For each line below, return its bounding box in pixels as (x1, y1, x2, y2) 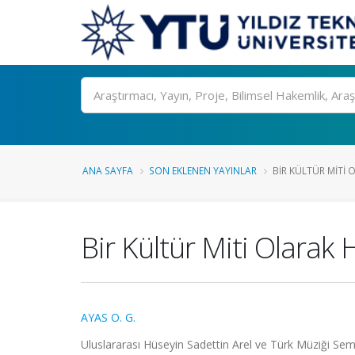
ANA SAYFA (82, 164, 133, 177)
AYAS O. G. (81, 310, 136, 325)
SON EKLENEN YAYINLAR (149, 164, 257, 177)
